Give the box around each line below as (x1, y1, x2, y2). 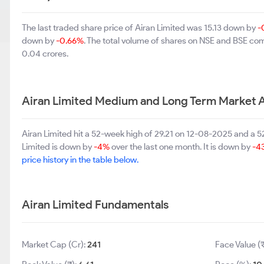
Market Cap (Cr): (22, 239, 87, 250)
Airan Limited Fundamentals (22, 197, 169, 212)
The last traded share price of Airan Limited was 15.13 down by (22, 22, 258, 33)
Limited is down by (22, 141, 94, 152)
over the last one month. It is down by (110, 141, 252, 152)
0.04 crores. (22, 48, 68, 59)
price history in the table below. (22, 154, 138, 165)
